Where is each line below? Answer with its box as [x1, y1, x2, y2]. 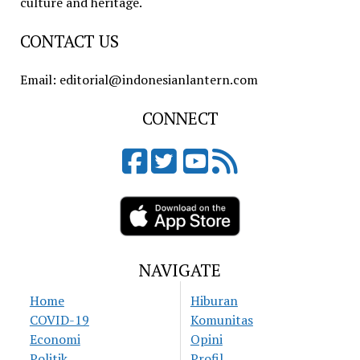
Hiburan [190, 292, 238, 310]
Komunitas [190, 311, 253, 329]
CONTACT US [19, 30, 119, 53]
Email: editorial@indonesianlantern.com [19, 71, 258, 89]
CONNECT [141, 107, 219, 130]
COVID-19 [29, 311, 89, 329]
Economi [29, 330, 80, 349]
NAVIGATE [139, 259, 221, 282]
